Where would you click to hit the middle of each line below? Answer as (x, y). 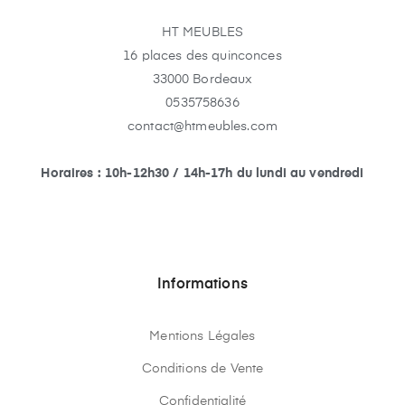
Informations (202, 284)
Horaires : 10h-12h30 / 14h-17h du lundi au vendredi (202, 173)
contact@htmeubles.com (202, 126)
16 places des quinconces (202, 56)
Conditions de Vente (202, 368)
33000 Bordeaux (202, 79)
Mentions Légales (202, 336)
